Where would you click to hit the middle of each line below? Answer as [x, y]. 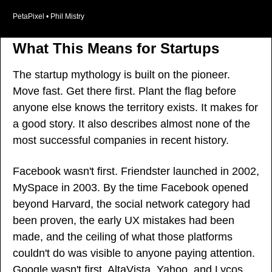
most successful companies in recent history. [121, 141]
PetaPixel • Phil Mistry [49, 17]
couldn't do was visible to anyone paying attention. [134, 253]
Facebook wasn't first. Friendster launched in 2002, [136, 172]
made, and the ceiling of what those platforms [123, 237]
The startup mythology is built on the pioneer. [121, 75]
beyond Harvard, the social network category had [131, 204]
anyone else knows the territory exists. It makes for [135, 108]
